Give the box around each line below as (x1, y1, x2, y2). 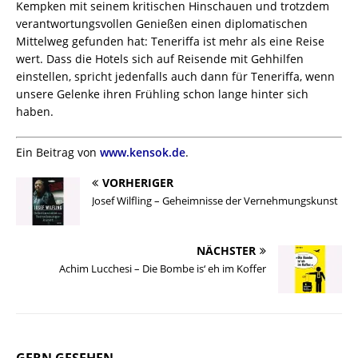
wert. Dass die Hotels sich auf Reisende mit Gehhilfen (16, 50, 304, 66)
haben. (16, 103, 54, 119)
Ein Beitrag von (16, 144, 100, 160)
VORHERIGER (102, 174, 173, 190)
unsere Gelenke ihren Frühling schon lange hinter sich (16, 86, 308, 101)
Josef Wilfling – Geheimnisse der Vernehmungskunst (92, 193, 338, 208)
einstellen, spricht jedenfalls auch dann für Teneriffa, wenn (16, 68, 335, 84)
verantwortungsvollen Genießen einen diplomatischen (16, 15, 308, 31)
